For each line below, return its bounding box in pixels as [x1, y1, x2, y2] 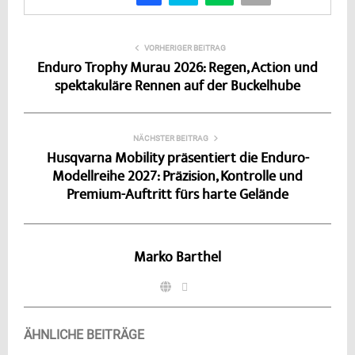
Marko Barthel [134, 247, 221, 269]
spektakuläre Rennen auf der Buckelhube [55, 76, 300, 97]
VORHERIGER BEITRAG [143, 43, 226, 52]
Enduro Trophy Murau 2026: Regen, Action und [37, 58, 318, 79]
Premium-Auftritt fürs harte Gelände [67, 185, 288, 206]
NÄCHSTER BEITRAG [132, 133, 208, 143]
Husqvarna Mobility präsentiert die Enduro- [46, 148, 309, 170]
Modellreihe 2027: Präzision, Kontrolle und [52, 166, 303, 188]
